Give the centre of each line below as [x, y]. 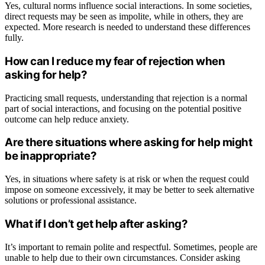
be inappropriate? [51, 156]
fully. [14, 38]
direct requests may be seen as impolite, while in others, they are [124, 17]
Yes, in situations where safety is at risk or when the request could [127, 179]
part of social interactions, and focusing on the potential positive [123, 108]
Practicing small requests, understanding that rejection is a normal [126, 98]
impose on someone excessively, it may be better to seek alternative [130, 190]
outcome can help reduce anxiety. [67, 119]
